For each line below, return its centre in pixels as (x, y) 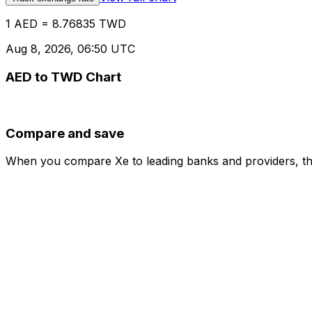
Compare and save (65, 133)
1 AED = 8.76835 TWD (66, 24)
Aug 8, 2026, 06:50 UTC (70, 49)
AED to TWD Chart (63, 77)
